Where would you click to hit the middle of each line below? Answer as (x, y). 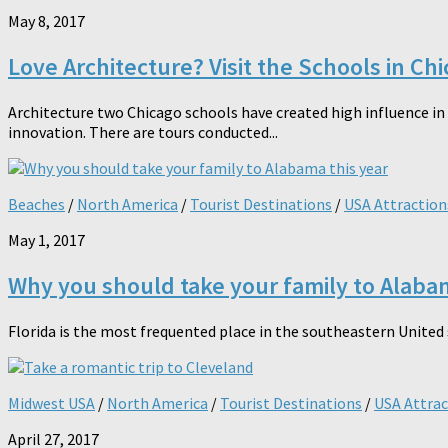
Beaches (36, 203)
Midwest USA (51, 402)
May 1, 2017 (46, 239)
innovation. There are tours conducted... (143, 131)
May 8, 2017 (46, 20)
